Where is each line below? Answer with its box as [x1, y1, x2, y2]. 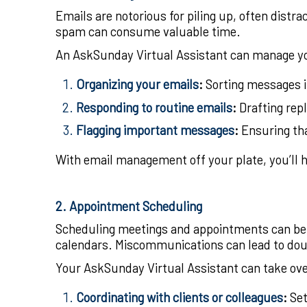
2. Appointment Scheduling [56, 197, 202, 214]
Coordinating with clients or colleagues [76, 288, 283, 305]
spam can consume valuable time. [56, 23, 241, 40]
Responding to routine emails [76, 99, 232, 115]
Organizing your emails [76, 75, 199, 92]
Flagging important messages [76, 122, 234, 138]
